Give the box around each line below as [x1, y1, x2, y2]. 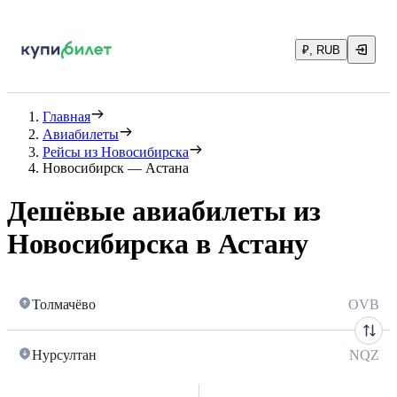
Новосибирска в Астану [7, 228, 308, 261]
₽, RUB [302, 43, 340, 57]
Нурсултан [32, 346, 97, 362]
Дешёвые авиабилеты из [7, 195, 321, 228]
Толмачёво [32, 296, 96, 312]
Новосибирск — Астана [43, 160, 189, 175]
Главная [43, 109, 90, 124]
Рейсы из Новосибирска [43, 144, 189, 160]
